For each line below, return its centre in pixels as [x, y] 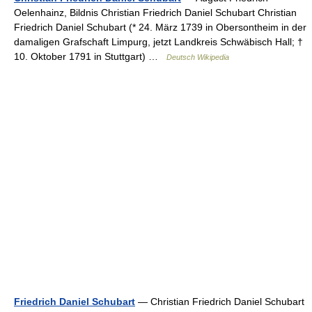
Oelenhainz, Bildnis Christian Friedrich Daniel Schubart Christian [155, 12]
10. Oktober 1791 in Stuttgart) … [90, 56]
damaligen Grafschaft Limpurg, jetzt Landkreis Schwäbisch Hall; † [158, 41]
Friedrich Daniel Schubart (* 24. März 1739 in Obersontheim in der [160, 27]
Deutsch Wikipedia [198, 57]
